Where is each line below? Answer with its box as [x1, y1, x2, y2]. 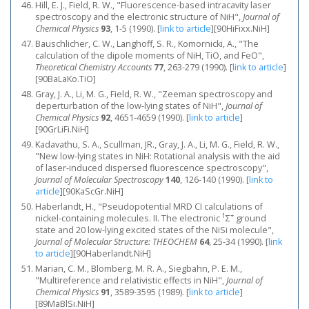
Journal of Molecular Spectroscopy [35, 174, 163, 186]
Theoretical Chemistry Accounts [35, 61, 152, 73]
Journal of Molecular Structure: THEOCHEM [35, 236, 197, 248]
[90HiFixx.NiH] [214, 23, 270, 34]
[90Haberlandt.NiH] [73, 248, 151, 259]
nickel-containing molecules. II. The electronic [35, 212, 222, 224]
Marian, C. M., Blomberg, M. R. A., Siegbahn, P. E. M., [35, 263, 242, 275]
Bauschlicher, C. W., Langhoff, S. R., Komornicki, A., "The [35, 38, 259, 50]
